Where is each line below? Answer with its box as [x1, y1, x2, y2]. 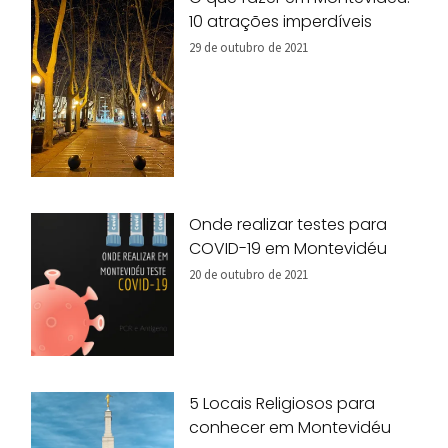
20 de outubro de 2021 [189, 265, 309, 282]
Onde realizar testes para [189, 212, 388, 236]
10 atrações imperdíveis [189, 9, 373, 33]
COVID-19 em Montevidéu [189, 236, 388, 260]
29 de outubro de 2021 [189, 38, 309, 55]
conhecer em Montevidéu [189, 415, 392, 439]
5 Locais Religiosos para [189, 391, 376, 415]
